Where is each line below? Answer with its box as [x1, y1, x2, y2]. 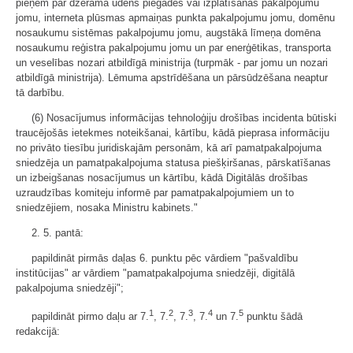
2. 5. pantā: [32, 226, 84, 239]
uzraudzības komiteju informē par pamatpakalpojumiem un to [16, 186, 294, 199]
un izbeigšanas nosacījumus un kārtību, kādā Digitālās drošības [16, 171, 308, 184]
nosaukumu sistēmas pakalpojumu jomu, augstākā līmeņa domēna [16, 26, 321, 39]
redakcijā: [16, 325, 60, 337]
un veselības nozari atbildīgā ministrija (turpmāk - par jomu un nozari [16, 56, 328, 69]
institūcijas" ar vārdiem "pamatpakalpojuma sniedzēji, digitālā [16, 266, 295, 279]
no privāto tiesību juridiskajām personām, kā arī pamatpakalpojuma [16, 141, 321, 154]
